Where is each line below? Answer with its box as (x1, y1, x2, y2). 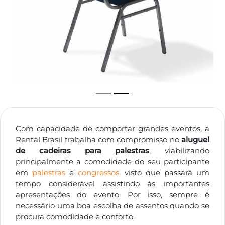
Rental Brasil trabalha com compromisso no (16, 135, 181, 144)
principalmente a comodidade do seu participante (16, 157, 209, 166)
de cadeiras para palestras (16, 146, 150, 155)
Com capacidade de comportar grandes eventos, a (16, 124, 209, 133)
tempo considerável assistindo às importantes (16, 179, 209, 188)
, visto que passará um (119, 168, 209, 177)
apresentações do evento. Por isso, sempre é (16, 190, 209, 199)
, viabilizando (149, 146, 209, 155)
